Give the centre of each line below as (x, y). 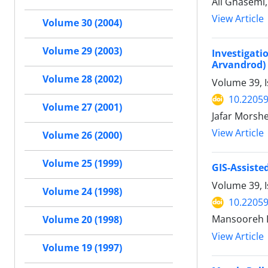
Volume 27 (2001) (82, 107)
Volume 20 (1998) (82, 220)
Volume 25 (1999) (82, 164)
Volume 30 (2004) (82, 23)
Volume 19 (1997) (82, 248)
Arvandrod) (239, 65)
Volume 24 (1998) (82, 192)
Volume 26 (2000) (82, 135)
